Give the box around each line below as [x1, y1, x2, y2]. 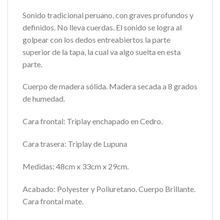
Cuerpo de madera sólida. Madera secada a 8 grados [23, 82, 197, 91]
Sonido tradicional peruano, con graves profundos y [23, 10, 193, 20]
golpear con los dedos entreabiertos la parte [23, 34, 170, 44]
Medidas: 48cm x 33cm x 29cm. [23, 161, 129, 171]
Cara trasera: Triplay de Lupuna [23, 138, 127, 148]
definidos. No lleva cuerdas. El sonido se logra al [23, 22, 182, 32]
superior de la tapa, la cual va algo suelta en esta [23, 47, 181, 56]
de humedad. [23, 94, 65, 104]
